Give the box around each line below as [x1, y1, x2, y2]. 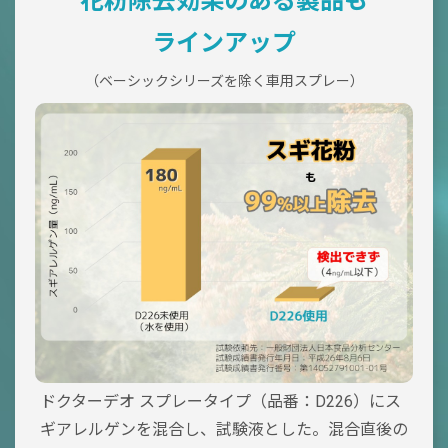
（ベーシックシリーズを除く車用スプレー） [84, 73, 364, 90]
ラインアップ [152, 29, 296, 58]
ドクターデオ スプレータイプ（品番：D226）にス [40, 392, 401, 412]
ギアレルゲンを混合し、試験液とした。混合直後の [40, 420, 408, 440]
